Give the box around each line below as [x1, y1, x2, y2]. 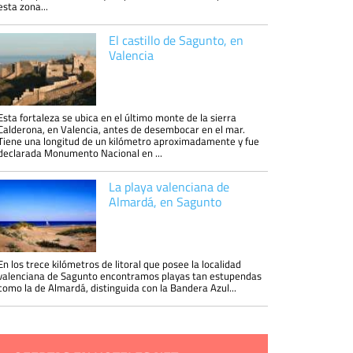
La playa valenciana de [108, 178, 229, 195]
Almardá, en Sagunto [108, 193, 221, 210]
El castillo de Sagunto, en [108, 32, 243, 49]
